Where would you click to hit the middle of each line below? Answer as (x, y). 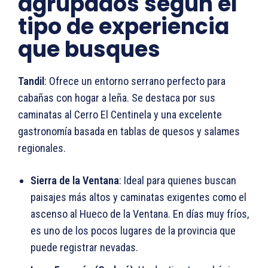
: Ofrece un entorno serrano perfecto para (135, 81)
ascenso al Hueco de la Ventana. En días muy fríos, (140, 214)
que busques (89, 49)
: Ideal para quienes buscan (178, 180)
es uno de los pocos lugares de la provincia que (133, 230)
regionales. (42, 148)
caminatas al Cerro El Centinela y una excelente (120, 114)
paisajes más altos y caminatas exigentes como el (138, 197)
